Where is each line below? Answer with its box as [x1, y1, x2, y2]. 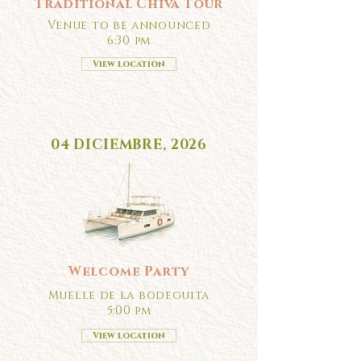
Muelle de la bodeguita [48, 288, 210, 303]
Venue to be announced [47, 18, 211, 33]
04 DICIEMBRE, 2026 [50, 135, 208, 154]
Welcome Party [68, 263, 190, 280]
